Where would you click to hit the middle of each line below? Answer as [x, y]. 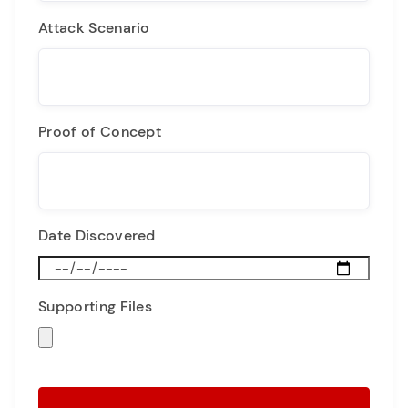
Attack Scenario [94, 28]
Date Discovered [97, 235]
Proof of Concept [100, 132]
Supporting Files [96, 306]
